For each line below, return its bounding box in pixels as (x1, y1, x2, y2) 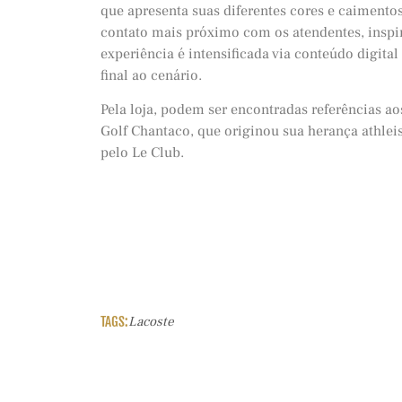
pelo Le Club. (100, 144, 184, 162)
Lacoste (128, 313, 174, 331)
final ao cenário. (100, 66, 202, 84)
